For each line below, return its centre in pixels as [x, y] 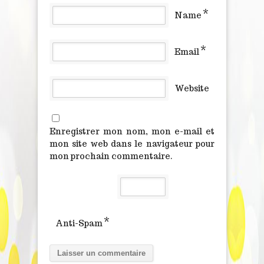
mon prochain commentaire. [111, 156]
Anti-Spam [79, 223]
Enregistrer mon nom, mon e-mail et [132, 131]
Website [192, 88]
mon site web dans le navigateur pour [132, 143]
